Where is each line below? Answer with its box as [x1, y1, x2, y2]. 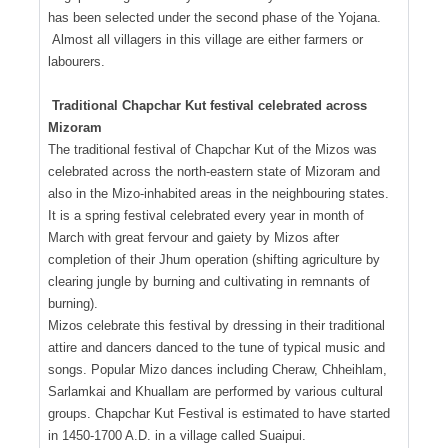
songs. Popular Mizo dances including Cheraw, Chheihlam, [48, 361, 387, 377]
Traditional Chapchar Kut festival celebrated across [51, 97, 367, 113]
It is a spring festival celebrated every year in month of [48, 207, 364, 223]
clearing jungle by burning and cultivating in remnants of [48, 273, 370, 289]
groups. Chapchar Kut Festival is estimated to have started [48, 405, 390, 421]
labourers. [48, 53, 105, 69]
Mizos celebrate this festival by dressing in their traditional [48, 317, 385, 333]
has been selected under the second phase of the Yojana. [48, 9, 381, 25]
